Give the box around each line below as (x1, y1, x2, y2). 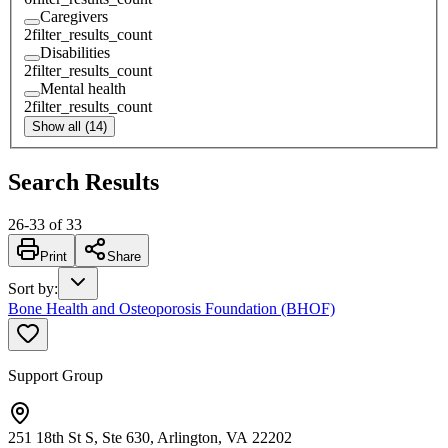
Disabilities (40, 43, 110, 61)
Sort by (8, 279, 54, 297)
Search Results (8, 168, 159, 195)
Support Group (8, 366, 103, 384)
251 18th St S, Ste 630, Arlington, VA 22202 (8, 428, 292, 446)
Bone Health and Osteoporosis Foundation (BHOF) (8, 299, 335, 317)
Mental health (40, 79, 126, 97)
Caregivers (40, 7, 108, 25)
